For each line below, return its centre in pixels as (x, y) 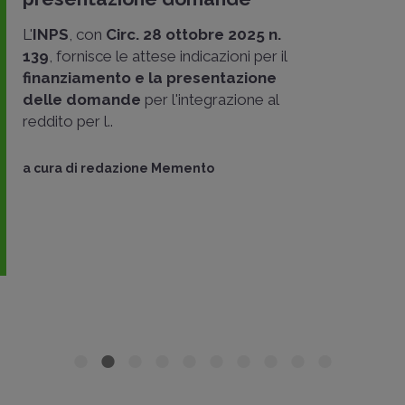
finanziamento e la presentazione (150, 78)
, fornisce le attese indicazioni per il (168, 57)
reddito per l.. (68, 122)
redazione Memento (147, 169)
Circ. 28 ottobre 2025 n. (193, 35)
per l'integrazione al (210, 100)
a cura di (52, 169)
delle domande (82, 100)
